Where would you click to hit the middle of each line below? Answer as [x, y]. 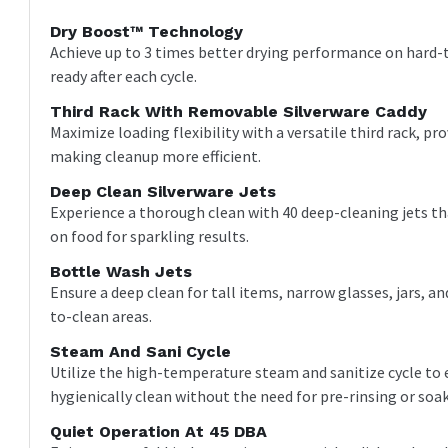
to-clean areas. [101, 315]
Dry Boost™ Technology [147, 31]
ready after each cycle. [124, 75]
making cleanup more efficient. [156, 155]
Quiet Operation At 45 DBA [159, 431]
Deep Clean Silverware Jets [163, 191]
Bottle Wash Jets [121, 271]
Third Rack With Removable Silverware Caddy [239, 111]
